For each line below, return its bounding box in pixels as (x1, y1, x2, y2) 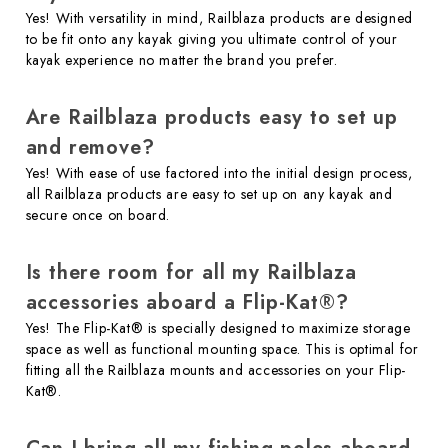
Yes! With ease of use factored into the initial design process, (25, 162, 413, 183)
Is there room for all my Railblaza (25, 257, 357, 287)
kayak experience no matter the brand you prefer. (25, 49, 338, 70)
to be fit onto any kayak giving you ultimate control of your (25, 28, 398, 49)
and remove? (25, 132, 155, 162)
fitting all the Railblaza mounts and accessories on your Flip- (25, 359, 406, 380)
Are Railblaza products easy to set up (25, 102, 399, 132)
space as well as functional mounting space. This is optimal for (25, 338, 419, 359)
